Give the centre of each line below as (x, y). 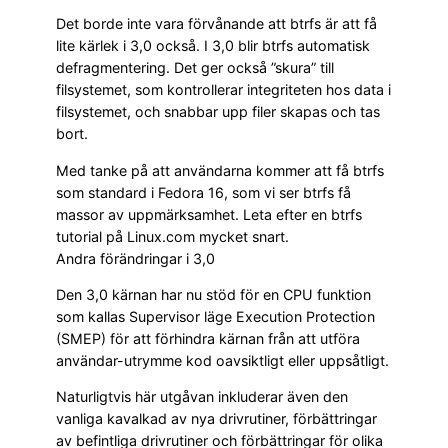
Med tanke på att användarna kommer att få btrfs (220, 170)
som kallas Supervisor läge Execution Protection (215, 316)
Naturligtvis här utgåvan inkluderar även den (202, 397)
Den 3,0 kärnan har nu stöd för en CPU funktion (213, 294)
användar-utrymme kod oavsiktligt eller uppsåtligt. (222, 360)
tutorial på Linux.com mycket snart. (172, 236)
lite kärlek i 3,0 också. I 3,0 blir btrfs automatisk (213, 46)
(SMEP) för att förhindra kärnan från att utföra (208, 338)
